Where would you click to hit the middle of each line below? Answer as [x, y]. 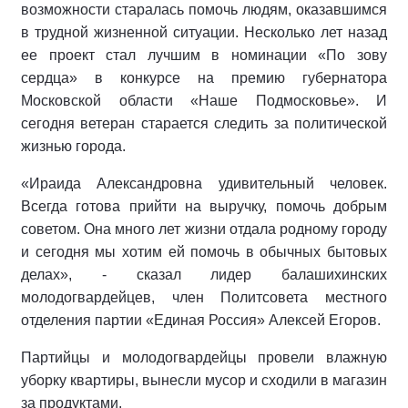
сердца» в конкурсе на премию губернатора [204, 77]
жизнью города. [73, 146]
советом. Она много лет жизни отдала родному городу [204, 229]
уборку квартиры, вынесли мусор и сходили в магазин [204, 380]
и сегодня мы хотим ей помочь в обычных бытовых [204, 251]
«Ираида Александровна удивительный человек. [204, 183]
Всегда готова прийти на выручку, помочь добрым [204, 206]
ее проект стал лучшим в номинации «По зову [204, 55]
